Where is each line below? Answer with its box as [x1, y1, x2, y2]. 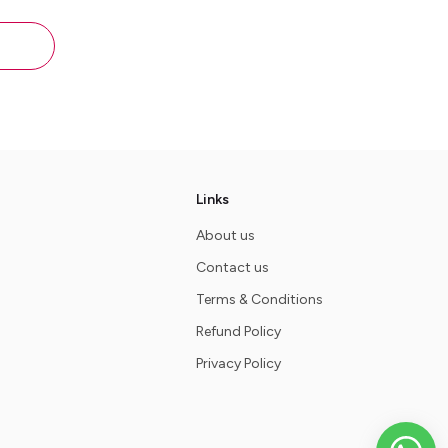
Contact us [195, 259, 269, 276]
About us [195, 227, 255, 244]
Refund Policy [195, 323, 281, 340]
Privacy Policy [195, 355, 281, 372]
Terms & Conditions [195, 291, 323, 308]
